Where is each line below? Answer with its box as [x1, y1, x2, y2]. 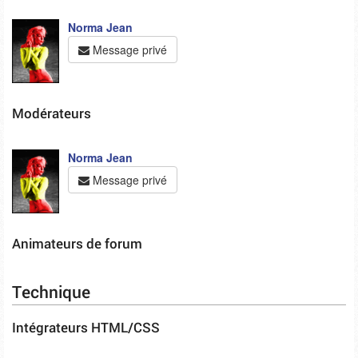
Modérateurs [12, 104, 91, 122]
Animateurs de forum [12, 234, 142, 253]
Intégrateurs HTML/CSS [12, 318, 160, 336]
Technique [12, 280, 90, 303]
